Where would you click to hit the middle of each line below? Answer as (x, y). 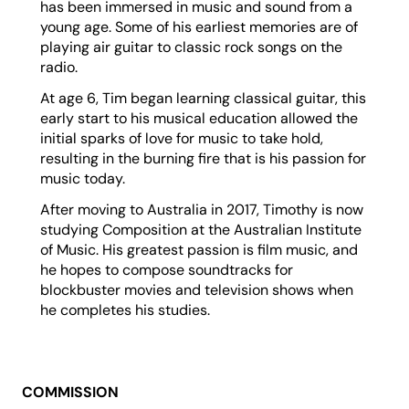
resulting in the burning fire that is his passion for (203, 159)
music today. (83, 179)
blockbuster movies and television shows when (197, 290)
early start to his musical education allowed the (199, 119)
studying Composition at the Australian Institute (201, 230)
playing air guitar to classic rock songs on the (191, 47)
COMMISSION (70, 393)
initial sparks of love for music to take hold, (182, 139)
